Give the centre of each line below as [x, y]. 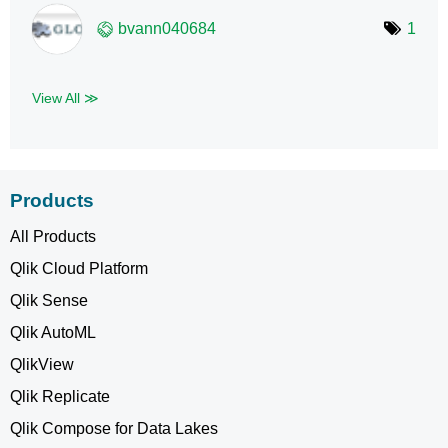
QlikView [42, 364]
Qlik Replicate [60, 396]
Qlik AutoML [53, 332]
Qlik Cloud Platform [79, 268]
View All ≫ [65, 97]
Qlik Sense [49, 300]
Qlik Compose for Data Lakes [114, 428]
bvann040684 [167, 28]
